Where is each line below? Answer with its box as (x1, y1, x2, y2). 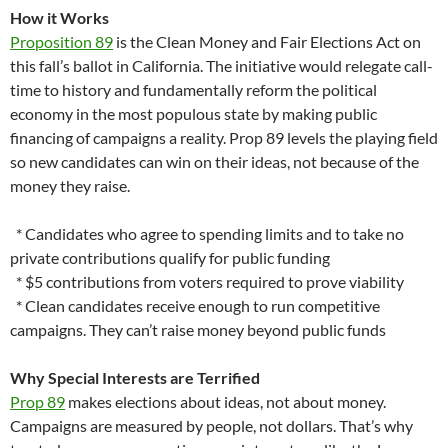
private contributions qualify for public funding (10, 248, 330, 268)
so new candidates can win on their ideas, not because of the (10, 152, 419, 172)
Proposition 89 (10, 32, 113, 52)
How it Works (10, 8, 109, 28)
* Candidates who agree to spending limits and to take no (10, 224, 404, 244)
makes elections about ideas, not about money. (65, 392, 386, 412)
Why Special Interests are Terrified (10, 368, 260, 388)
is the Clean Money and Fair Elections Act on (113, 32, 421, 52)
